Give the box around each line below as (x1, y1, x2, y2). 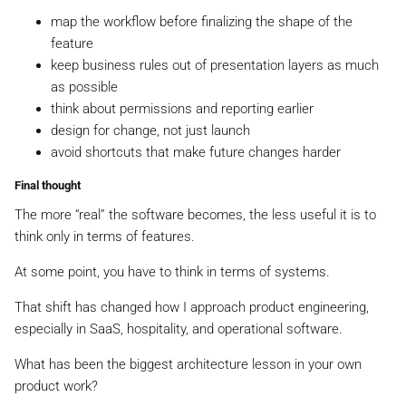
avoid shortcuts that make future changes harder (51, 144, 341, 161)
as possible (51, 79, 118, 96)
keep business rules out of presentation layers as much (51, 57, 379, 74)
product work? (14, 378, 98, 395)
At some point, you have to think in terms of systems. (14, 264, 330, 281)
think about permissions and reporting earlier (51, 101, 314, 118)
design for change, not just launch (51, 122, 250, 140)
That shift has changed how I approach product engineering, (14, 299, 369, 316)
